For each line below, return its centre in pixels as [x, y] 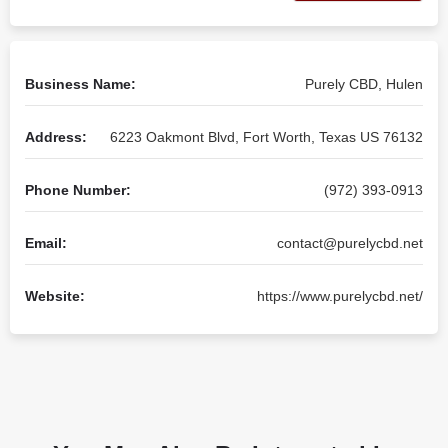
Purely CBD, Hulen [364, 84]
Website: [55, 296]
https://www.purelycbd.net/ [340, 296]
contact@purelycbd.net [350, 243]
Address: [56, 137]
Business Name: [80, 84]
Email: [46, 243]
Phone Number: [78, 190]
